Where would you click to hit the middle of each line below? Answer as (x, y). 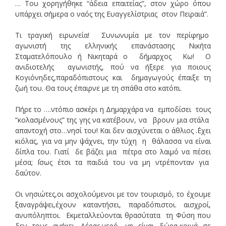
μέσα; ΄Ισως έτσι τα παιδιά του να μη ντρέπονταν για (113, 162)
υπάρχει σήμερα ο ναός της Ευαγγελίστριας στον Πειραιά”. (112, 14)
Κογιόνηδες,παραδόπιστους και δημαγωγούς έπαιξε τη (113, 77)
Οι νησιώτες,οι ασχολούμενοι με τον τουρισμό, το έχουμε (113, 194)
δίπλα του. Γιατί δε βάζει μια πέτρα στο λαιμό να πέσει (113, 151)
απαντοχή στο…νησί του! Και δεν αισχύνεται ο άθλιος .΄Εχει (113, 130)
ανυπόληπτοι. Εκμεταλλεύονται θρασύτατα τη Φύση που (113, 215)
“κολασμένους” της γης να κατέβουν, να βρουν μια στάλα (113, 120)
